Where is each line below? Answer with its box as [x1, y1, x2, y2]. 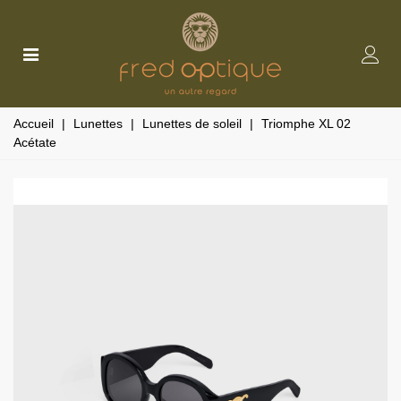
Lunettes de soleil [142, 116, 242, 131]
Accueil [13, 116, 54, 131]
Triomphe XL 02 [261, 116, 351, 131]
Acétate [13, 135, 56, 149]
